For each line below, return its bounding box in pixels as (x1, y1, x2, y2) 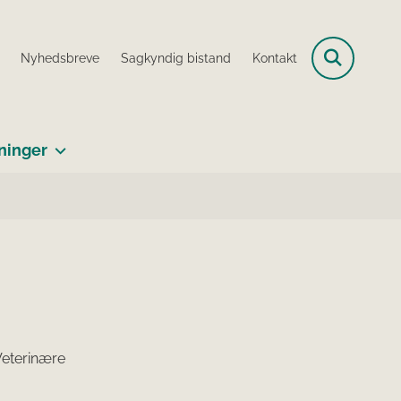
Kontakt (252, 51, 297, 66)
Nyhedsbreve (21, 51, 99, 66)
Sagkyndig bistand (121, 51, 231, 66)
